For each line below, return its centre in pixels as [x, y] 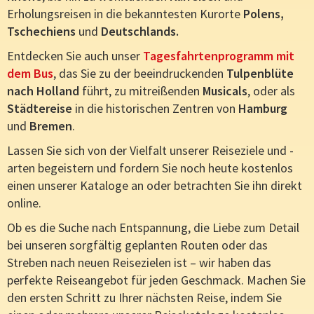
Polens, [264, 14]
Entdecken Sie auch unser [75, 56]
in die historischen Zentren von [155, 109]
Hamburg [263, 109]
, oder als [271, 91]
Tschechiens [43, 32]
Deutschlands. [140, 32]
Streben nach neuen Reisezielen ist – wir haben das [139, 263]
